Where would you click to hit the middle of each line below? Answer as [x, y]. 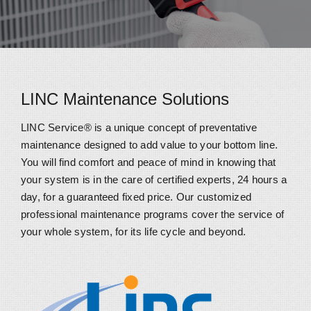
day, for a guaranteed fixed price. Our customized [136, 197]
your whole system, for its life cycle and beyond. [133, 232]
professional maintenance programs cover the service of [152, 215]
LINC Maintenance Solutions [125, 99]
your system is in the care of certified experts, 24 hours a [154, 180]
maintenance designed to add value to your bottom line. [149, 145]
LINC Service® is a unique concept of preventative [139, 128]
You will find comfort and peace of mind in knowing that [148, 162]
